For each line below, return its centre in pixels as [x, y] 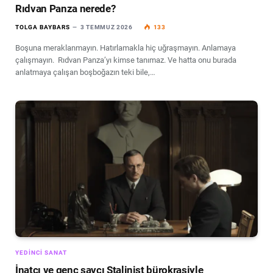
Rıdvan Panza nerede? [66, 9]
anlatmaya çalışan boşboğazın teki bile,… [85, 73]
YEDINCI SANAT [41, 253]
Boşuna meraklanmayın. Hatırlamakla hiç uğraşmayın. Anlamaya [126, 48]
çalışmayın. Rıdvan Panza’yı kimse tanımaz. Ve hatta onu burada [126, 60]
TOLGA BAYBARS [43, 27]
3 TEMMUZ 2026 [106, 27]
